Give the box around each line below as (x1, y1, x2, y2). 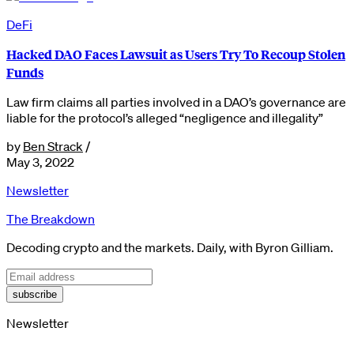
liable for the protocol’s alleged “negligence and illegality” (6, 109, 323, 126)
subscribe (13, 288, 57, 300)
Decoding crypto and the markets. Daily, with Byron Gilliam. (6, 239, 333, 255)
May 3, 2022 (6, 153, 74, 170)
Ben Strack (23, 137, 83, 154)
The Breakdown (6, 210, 95, 227)
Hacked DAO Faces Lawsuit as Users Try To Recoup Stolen (6, 44, 345, 63)
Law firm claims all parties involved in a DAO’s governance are (6, 93, 346, 110)
